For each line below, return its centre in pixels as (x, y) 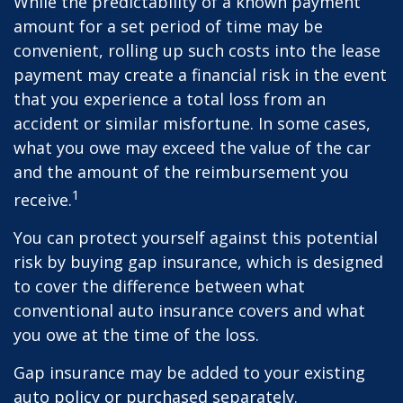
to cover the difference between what (159, 286)
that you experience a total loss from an (170, 99)
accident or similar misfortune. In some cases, (192, 123)
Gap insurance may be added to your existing (189, 372)
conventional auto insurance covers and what (189, 310)
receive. (43, 200)
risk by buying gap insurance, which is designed (198, 262)
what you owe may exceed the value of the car (192, 148)
